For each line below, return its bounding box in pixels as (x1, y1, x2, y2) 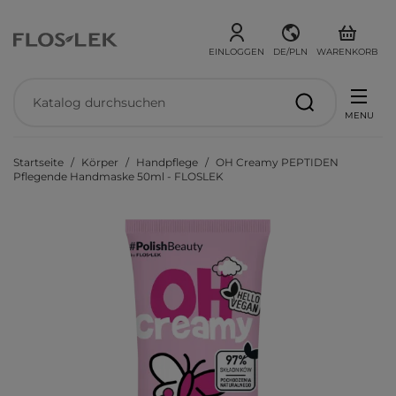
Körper (81, 156, 118, 169)
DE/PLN (273, 46, 308, 57)
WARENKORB (316, 46, 378, 57)
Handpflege (136, 156, 198, 169)
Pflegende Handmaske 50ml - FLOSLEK (13, 170, 224, 183)
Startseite (13, 156, 64, 169)
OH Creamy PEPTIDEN (216, 156, 339, 169)
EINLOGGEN (209, 46, 264, 57)
